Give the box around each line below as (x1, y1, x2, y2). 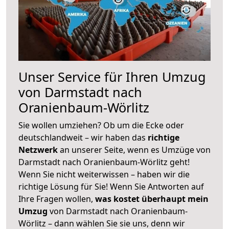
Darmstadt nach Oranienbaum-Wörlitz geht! (18, 156, 190, 168)
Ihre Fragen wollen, (18, 193, 95, 204)
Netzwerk (18, 144, 60, 155)
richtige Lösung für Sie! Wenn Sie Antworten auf (18, 180, 204, 192)
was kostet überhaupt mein (95, 193, 209, 204)
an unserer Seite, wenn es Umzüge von (60, 144, 211, 155)
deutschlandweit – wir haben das (18, 131, 148, 143)
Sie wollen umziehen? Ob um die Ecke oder (18, 119, 184, 131)
